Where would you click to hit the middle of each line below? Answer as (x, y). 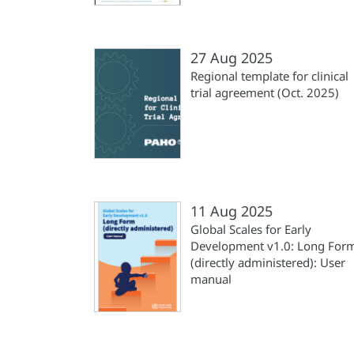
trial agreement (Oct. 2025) (265, 92)
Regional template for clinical (269, 76)
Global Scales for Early (251, 229)
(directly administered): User (268, 262)
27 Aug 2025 (232, 58)
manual (211, 279)
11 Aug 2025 (232, 211)
